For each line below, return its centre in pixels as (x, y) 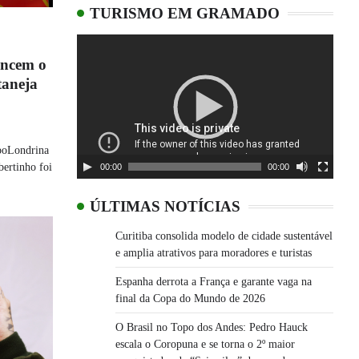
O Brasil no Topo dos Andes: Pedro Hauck (212, 327)
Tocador (98, 43)
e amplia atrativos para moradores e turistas (214, 252)
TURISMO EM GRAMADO (185, 13)
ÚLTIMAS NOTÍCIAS (165, 206)
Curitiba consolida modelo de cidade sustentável (224, 236)
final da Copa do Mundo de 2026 (190, 298)
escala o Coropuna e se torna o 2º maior (205, 344)
